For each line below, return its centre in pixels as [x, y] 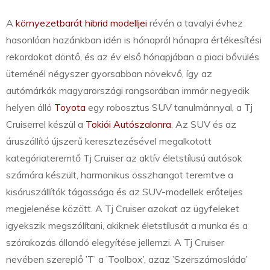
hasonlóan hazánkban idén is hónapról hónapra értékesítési [134, 40]
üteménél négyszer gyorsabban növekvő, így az [109, 74]
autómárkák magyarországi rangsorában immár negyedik [128, 91]
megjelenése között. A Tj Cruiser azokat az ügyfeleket [123, 209]
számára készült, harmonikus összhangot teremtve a [120, 175]
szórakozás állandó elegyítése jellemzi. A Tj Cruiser [115, 243]
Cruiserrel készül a [46, 124]
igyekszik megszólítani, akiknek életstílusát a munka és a [127, 226]
